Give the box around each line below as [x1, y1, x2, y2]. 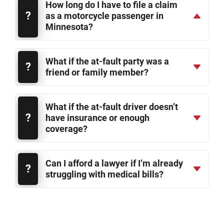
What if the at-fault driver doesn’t [45, 101, 178, 112]
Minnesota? [45, 21, 93, 32]
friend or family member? [45, 66, 148, 77]
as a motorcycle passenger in [45, 10, 163, 21]
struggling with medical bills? [45, 168, 163, 179]
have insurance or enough [45, 112, 149, 123]
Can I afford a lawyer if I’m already [45, 157, 183, 168]
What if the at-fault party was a [45, 55, 169, 66]
